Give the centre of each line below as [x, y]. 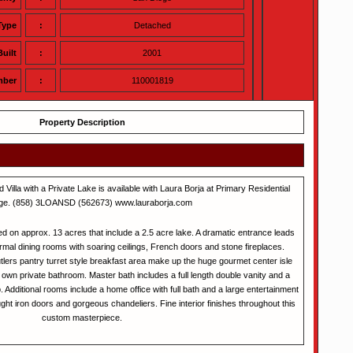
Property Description [82, 122]
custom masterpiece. [82, 318]
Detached [152, 25]
